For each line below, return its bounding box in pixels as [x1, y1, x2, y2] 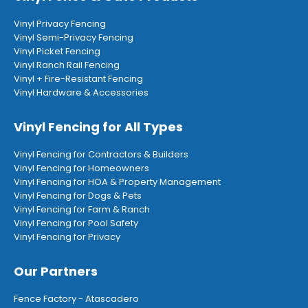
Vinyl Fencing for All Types [14, 118, 183, 135]
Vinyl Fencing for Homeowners [14, 162, 149, 175]
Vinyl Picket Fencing [14, 45, 100, 58]
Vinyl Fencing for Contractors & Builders [14, 148, 188, 161]
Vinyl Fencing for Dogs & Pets [14, 189, 142, 202]
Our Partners [14, 263, 98, 280]
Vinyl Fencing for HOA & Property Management [14, 175, 221, 188]
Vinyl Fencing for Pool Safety [14, 217, 138, 230]
